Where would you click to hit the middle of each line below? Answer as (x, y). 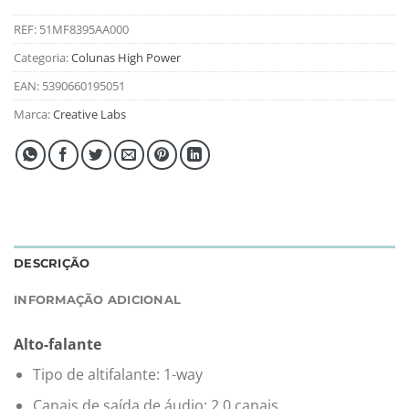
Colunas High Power (126, 57)
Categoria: (42, 57)
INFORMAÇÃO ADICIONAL (98, 299)
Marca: (33, 114)
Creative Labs (89, 114)
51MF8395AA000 (84, 29)
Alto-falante (58, 344)
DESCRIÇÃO (52, 263)
